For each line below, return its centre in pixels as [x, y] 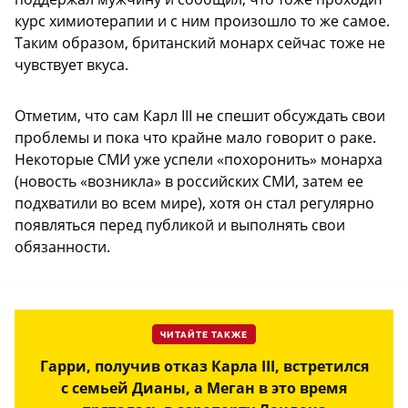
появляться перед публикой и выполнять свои [180, 224]
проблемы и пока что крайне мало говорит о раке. [195, 137]
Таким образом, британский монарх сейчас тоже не [200, 42]
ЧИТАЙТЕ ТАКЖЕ [204, 335]
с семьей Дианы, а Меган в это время [204, 388]
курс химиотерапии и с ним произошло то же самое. [202, 20]
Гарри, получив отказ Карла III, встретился [204, 366]
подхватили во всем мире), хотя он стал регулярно [194, 203]
